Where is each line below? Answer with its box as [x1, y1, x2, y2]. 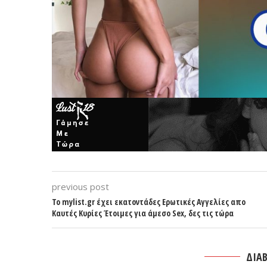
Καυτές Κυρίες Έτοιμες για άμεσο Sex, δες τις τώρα [52, 207, 234, 219]
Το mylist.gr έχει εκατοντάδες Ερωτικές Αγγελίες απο [52, 196, 246, 208]
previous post [52, 181, 109, 193]
